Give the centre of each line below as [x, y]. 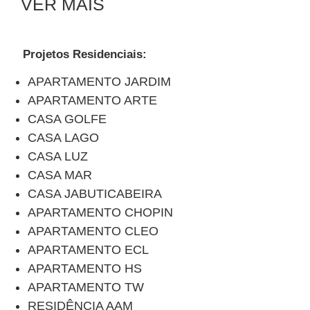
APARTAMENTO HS [85, 268]
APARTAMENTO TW [86, 287]
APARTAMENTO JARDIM [99, 82]
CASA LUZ [58, 156]
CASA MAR [60, 175]
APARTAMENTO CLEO [93, 231]
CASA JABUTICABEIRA [95, 194]
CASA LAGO [63, 138]
